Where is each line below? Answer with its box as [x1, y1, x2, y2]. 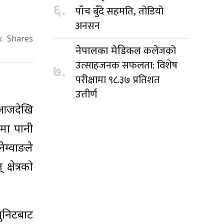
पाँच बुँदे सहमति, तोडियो [75, 2, 163, 20]
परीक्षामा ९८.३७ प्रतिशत [75, 71, 160, 88]
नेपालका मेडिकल [75, 44, 143, 58]
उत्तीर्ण [75, 85, 97, 103]
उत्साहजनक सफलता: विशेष [75, 56, 177, 74]
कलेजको [143, 42, 176, 59]
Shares [7, 34, 33, 45]
